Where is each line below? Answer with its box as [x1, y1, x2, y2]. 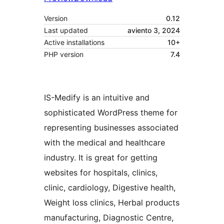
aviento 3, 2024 [127, 26, 180, 35]
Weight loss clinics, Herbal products [44, 197, 179, 208]
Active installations [44, 38, 104, 47]
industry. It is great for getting [44, 152, 157, 163]
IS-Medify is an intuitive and [44, 92, 149, 103]
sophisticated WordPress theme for [44, 107, 177, 118]
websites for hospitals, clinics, [44, 167, 157, 178]
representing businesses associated [44, 122, 178, 133]
